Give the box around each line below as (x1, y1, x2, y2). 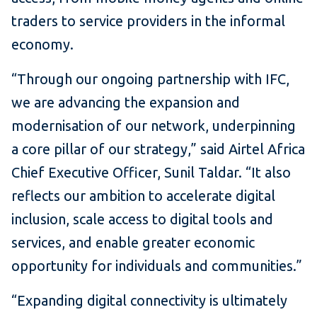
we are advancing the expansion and (11, 94, 240, 111)
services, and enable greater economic (11, 234, 255, 251)
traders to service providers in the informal (11, 13, 285, 30)
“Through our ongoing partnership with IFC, (11, 71, 289, 88)
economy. (11, 36, 74, 53)
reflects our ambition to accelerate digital (11, 188, 275, 204)
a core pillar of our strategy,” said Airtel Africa (11, 141, 305, 158)
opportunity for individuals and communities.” (11, 258, 302, 275)
